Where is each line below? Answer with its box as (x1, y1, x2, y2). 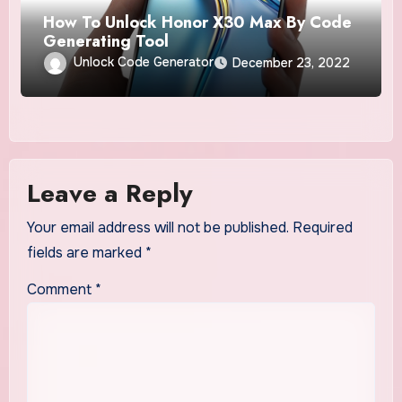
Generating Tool (43, 30, 170, 54)
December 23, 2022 (232, 55, 351, 72)
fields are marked (26, 243, 145, 263)
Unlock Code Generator (74, 54, 214, 71)
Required (292, 218, 353, 238)
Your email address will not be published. (26, 218, 289, 238)
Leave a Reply (26, 174, 193, 212)
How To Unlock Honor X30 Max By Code (43, 11, 353, 35)
